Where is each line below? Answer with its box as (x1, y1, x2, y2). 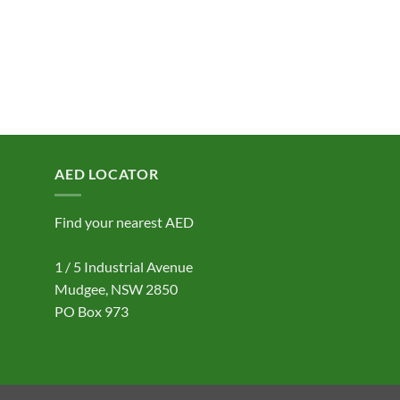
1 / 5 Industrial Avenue (54, 258, 193, 276)
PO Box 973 (54, 303, 129, 321)
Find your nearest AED (54, 213, 194, 231)
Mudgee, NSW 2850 (54, 280, 178, 298)
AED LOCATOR (54, 164, 159, 182)
